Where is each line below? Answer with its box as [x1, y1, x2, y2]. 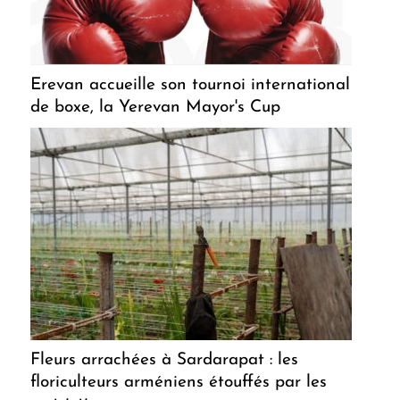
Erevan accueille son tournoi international [30, 76, 350, 94]
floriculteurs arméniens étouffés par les [30, 373, 327, 391]
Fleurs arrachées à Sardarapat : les [30, 351, 298, 369]
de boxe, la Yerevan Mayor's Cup [30, 98, 280, 116]
